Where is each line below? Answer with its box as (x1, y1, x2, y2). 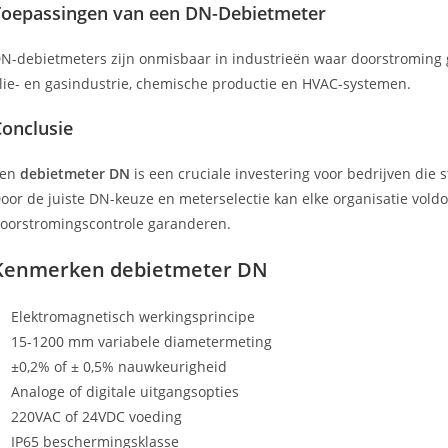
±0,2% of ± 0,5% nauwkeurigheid (11, 357, 227, 376)
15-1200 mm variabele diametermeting (11, 332, 272, 351)
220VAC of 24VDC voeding (11, 407, 182, 426)
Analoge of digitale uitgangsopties (11, 382, 239, 401)
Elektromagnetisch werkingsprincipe (11, 307, 255, 326)
